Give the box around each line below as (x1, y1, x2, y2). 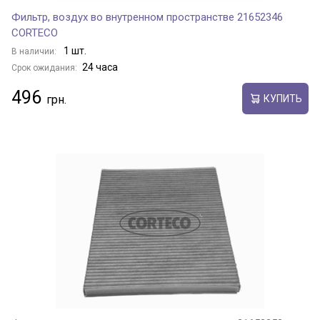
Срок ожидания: (11, 63, 77, 73)
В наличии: (11, 46, 59, 56)
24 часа (82, 61, 118, 73)
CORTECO (11, 26, 58, 39)
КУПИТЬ (263, 92, 302, 104)
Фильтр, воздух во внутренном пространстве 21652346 (11, 11, 283, 24)
